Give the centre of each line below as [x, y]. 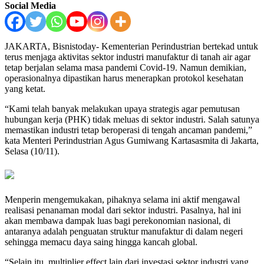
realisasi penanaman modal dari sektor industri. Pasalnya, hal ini [123, 210]
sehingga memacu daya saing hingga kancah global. [101, 242]
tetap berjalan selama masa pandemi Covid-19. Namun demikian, [126, 68]
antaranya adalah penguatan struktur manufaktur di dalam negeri [124, 232]
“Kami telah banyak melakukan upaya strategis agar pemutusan [122, 109]
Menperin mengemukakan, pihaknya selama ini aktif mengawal [122, 200]
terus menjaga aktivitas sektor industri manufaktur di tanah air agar [128, 57]
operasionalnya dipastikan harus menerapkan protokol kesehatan [124, 78]
